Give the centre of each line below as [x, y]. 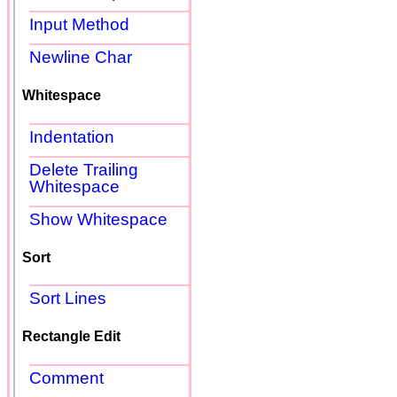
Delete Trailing [84, 169]
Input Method [79, 24]
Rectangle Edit [71, 337]
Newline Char [81, 57]
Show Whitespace [98, 219]
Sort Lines [68, 299]
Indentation [72, 136]
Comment [66, 378]
